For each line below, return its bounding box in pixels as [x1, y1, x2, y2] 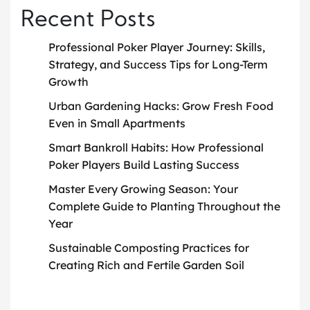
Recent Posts [21, 9, 156, 32]
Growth [48, 74, 89, 89]
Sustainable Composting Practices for [48, 240, 249, 255]
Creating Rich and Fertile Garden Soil [48, 257, 244, 272]
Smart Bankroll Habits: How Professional [48, 140, 264, 154]
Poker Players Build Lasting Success [48, 157, 239, 172]
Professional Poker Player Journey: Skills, [48, 39, 265, 54]
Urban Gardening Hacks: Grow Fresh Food [48, 98, 273, 113]
